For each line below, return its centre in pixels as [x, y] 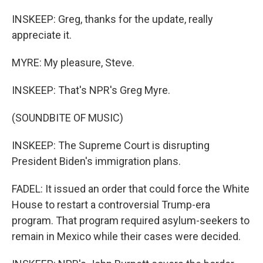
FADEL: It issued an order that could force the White [131, 189]
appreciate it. [42, 35]
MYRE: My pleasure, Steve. [73, 63]
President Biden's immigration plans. [96, 161]
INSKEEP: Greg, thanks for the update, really [112, 19]
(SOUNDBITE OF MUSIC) [68, 118]
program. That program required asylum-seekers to [131, 220]
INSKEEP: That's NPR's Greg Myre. [91, 90]
